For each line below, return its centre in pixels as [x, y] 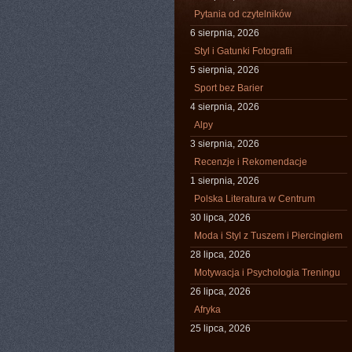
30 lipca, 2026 [220, 218]
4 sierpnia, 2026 [225, 107]
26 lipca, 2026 [220, 291]
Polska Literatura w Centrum [255, 199]
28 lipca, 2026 [220, 255]
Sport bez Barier [229, 88]
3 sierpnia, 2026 [225, 144]
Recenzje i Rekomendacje [251, 162]
